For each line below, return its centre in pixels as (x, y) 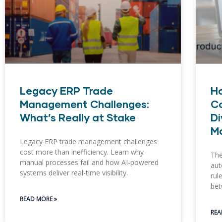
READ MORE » (38, 199)
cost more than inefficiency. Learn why (82, 152)
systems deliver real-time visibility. (74, 172)
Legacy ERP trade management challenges (88, 141)
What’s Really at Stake (79, 117)
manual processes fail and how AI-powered (89, 162)
